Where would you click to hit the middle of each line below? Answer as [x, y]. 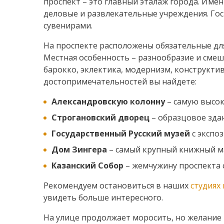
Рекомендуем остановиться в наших [117, 186]
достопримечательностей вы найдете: [120, 82]
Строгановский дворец [101, 118]
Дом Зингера [79, 150]
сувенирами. [68, 26]
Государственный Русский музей [121, 134]
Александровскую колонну [108, 102]
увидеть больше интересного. [103, 198]
